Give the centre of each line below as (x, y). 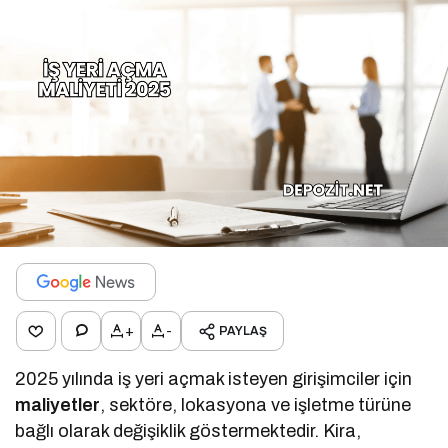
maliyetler (57, 404)
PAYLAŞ (243, 330)
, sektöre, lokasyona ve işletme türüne (256, 404)
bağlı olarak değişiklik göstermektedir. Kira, (188, 430)
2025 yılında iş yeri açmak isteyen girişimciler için (214, 378)
